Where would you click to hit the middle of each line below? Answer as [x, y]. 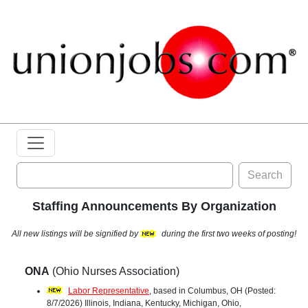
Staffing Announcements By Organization [154, 207]
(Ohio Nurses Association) [114, 272]
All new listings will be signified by [76, 234]
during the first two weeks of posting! [228, 234]
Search [265, 175]
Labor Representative [109, 290]
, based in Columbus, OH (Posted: [212, 290]
